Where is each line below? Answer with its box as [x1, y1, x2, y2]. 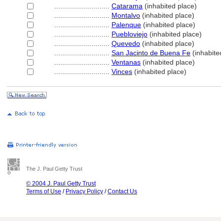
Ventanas [111, 58, 141, 66]
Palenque [111, 21, 141, 29]
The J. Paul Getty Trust [26, 166, 82, 172]
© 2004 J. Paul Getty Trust [26, 180, 96, 187]
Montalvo [111, 11, 140, 19]
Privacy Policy [66, 188, 103, 195]
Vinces [111, 68, 132, 75]
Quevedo [111, 39, 140, 47]
